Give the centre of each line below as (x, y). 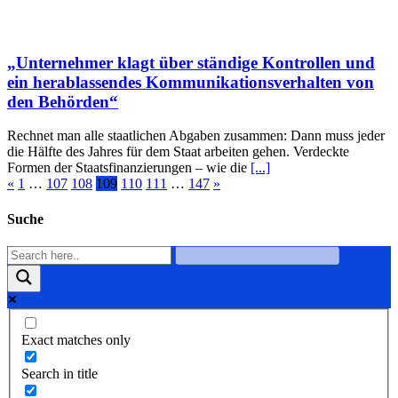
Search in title (60, 374)
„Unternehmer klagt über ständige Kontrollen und (191, 62)
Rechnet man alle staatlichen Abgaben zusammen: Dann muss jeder (196, 136)
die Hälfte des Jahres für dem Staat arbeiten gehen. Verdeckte (178, 152)
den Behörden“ (63, 101)
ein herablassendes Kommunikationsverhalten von (191, 82)
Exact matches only (76, 340)
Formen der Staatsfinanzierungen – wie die (129, 168)
